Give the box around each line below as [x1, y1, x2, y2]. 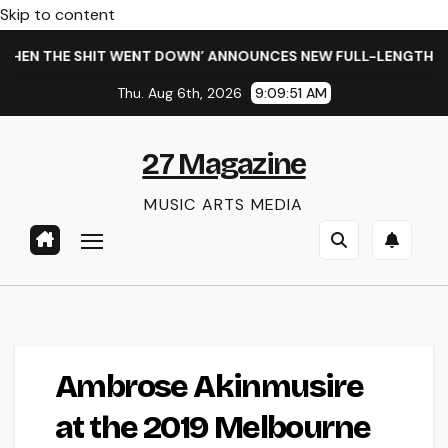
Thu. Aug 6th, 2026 [117, 84, 246, 102]
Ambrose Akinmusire [55, 367, 364, 407]
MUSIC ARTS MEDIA [144, 194, 304, 215]
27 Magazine [142, 146, 306, 182]
